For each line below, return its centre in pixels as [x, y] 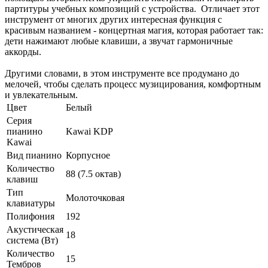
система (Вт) [32, 240]
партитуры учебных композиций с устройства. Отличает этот [132, 9]
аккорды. [23, 52]
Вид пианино [34, 156]
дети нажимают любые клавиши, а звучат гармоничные [119, 41]
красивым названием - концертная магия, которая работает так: [134, 31]
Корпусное [88, 156]
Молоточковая [95, 198]
